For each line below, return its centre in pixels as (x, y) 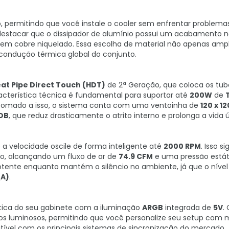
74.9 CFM (136, 156)
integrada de (188, 208)
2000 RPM (182, 146)
